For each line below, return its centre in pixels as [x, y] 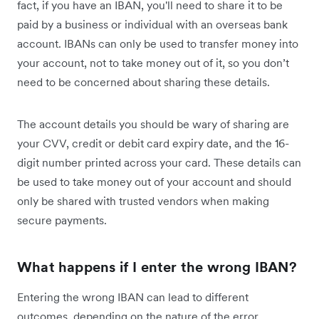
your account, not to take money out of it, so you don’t [153, 62]
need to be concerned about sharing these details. [143, 82]
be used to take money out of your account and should [154, 181]
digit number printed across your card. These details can [159, 162]
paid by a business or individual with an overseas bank [152, 24]
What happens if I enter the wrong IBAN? [157, 267]
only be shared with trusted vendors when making [143, 200]
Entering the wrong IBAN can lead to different [133, 297]
